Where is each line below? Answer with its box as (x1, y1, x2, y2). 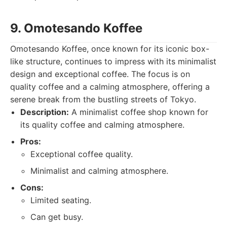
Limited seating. (30, 195, 91, 205)
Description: (20, 107, 69, 117)
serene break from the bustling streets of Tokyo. (10, 94, 196, 104)
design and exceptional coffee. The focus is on (10, 69, 190, 79)
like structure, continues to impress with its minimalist (10, 56, 216, 66)
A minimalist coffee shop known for (69, 107, 208, 117)
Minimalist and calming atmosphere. (30, 166, 168, 176)
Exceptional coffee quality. (30, 149, 133, 159)
